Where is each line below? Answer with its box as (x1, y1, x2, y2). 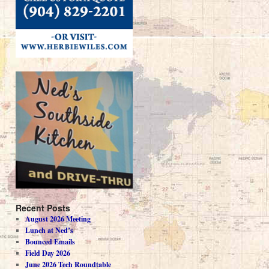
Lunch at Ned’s (25, 225, 73, 236)
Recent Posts (16, 202, 70, 214)
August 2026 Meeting (25, 214, 91, 225)
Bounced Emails (25, 237, 75, 247)
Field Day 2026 (25, 248, 70, 259)
